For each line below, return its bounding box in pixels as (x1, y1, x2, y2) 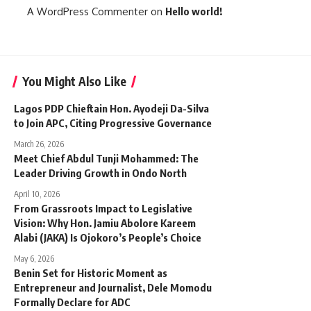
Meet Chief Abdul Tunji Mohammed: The (14, 152, 199, 165)
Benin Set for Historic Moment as (14, 267, 167, 280)
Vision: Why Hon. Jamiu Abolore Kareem (14, 217, 196, 230)
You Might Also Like (22, 74, 126, 90)
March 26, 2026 (14, 139, 64, 150)
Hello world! (165, 5, 222, 18)
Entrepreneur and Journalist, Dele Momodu (14, 281, 212, 294)
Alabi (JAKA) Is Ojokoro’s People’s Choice (14, 231, 201, 244)
